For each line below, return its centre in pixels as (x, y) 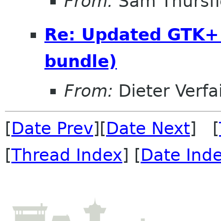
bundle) (81, 61)
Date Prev (52, 128)
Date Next (148, 128)
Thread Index (67, 155)
